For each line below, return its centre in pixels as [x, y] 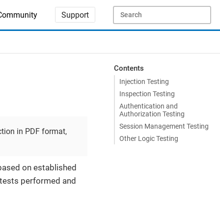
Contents [129, 68]
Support [75, 15]
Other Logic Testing [149, 138]
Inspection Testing [147, 94]
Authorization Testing [152, 114]
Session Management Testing [164, 126]
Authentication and [149, 106]
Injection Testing [144, 81]
